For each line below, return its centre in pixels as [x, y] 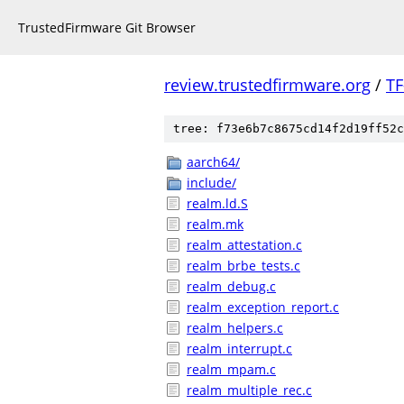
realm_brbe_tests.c [243, 266]
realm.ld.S [217, 203]
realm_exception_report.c [263, 307]
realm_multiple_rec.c [249, 390]
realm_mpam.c [231, 369]
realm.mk [215, 224]
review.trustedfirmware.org [267, 85]
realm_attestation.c [244, 245]
